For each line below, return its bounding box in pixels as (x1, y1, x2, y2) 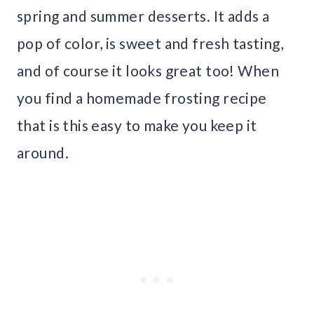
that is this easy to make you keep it (17, 116, 257, 135)
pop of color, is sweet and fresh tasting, (17, 34, 284, 53)
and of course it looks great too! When (17, 62, 279, 80)
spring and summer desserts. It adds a (17, 7, 270, 25)
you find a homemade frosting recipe (17, 89, 267, 107)
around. (17, 144, 69, 162)
